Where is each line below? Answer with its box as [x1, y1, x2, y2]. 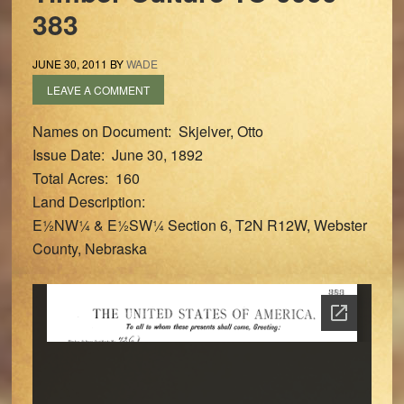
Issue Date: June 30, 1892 [32, 144, 203, 165]
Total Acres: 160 [32, 168, 140, 188]
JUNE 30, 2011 [32, 56, 107, 71]
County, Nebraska [32, 238, 147, 259]
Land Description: [32, 191, 145, 212]
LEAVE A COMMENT [46, 82, 150, 97]
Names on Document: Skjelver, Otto [32, 121, 263, 142]
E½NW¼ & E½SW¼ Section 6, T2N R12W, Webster [32, 215, 367, 235]
